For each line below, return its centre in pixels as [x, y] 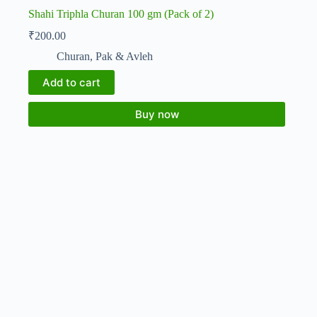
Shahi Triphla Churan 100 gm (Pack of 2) [121, 14]
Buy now [157, 115]
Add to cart [71, 83]
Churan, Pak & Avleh [105, 57]
